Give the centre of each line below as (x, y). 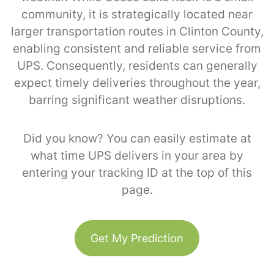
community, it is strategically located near (137, 14)
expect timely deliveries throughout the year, (137, 83)
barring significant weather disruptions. (137, 100)
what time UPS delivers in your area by (137, 155)
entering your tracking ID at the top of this (137, 172)
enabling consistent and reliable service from (137, 48)
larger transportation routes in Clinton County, (137, 31)
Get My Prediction (137, 238)
